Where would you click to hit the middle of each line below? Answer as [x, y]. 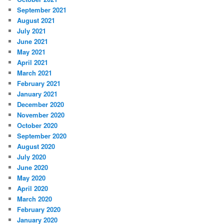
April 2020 [33, 188]
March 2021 [35, 73]
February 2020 [39, 209]
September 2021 [42, 10]
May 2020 [31, 178]
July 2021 [32, 31]
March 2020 [35, 199]
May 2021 [31, 52]
